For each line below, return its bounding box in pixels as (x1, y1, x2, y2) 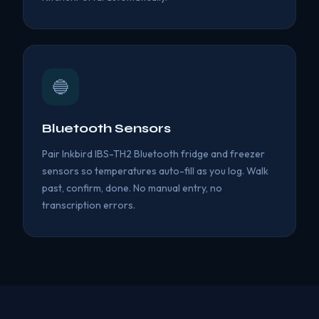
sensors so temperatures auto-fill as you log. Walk (42, 164, 268, 177)
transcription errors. (42, 199, 135, 211)
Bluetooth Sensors (42, 120, 171, 136)
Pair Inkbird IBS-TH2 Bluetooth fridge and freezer (42, 147, 265, 160)
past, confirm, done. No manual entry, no (42, 182, 222, 194)
